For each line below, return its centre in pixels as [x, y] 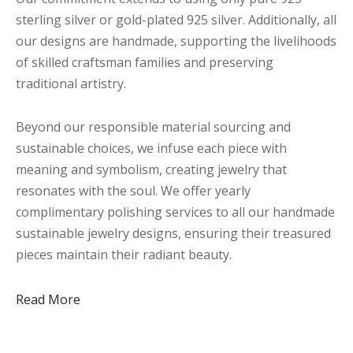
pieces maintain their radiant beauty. [124, 255]
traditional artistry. [71, 84]
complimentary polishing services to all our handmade [175, 212]
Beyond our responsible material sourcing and [153, 127]
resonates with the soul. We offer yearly [133, 191]
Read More [48, 299]
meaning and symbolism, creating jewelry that [151, 170]
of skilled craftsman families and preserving [145, 63]
